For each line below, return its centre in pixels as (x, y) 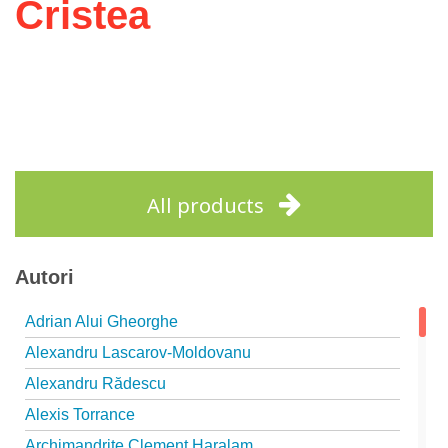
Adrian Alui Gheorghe (101, 321)
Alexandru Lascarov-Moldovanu (138, 352)
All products (205, 205)
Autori (44, 277)
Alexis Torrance (80, 414)
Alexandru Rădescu (95, 383)
